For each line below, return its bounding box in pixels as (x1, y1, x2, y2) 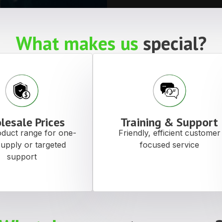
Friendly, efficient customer (118, 128, 221, 138)
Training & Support (120, 114, 219, 130)
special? (143, 31, 207, 55)
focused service (139, 140, 199, 150)
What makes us (15, 31, 143, 55)
